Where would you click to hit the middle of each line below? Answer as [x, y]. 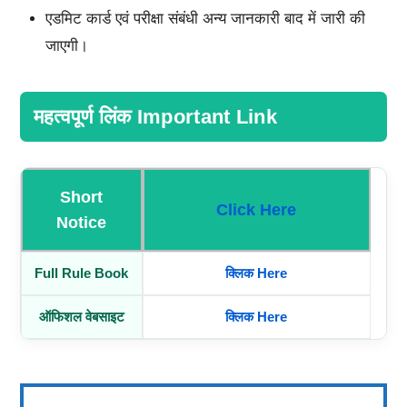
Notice [82, 223]
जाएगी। [66, 46]
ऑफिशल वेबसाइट [81, 317]
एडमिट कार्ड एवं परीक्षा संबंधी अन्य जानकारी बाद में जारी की [205, 19]
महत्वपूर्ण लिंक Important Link [155, 117]
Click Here [257, 210]
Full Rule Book [82, 273]
